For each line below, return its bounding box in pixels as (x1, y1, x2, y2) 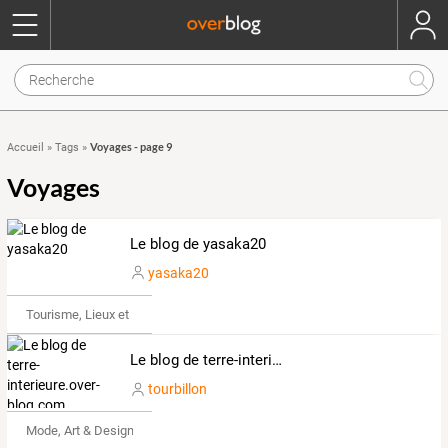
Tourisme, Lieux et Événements (25, 306, 202, 322)
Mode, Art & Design (25, 423, 134, 439)
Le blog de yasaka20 (129, 235, 266, 253)
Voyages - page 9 (90, 140, 172, 153)
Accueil (7, 141, 44, 154)
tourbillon (147, 381, 207, 398)
